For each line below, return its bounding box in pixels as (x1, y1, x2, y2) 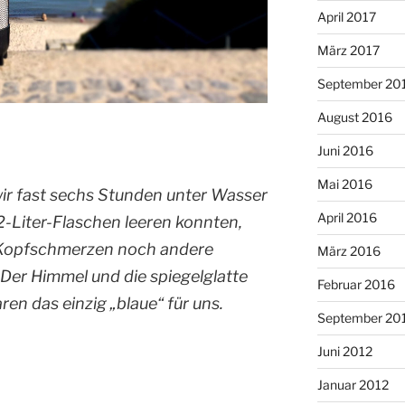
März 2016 (316, 242, 381, 259)
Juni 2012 (316, 343, 372, 359)
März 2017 (316, 42, 380, 58)
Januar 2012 (316, 376, 389, 392)
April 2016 (316, 209, 377, 225)
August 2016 (316, 108, 392, 125)
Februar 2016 (316, 276, 395, 292)
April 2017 (316, 8, 376, 24)
